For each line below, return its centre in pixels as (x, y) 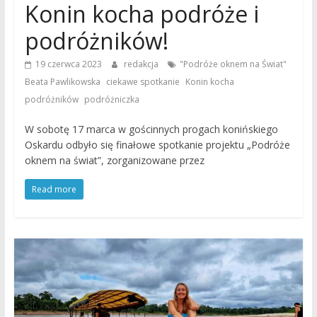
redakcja (142, 64)
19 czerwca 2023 (68, 64)
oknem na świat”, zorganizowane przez (114, 161)
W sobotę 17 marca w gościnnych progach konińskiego (151, 129)
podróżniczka (111, 100)
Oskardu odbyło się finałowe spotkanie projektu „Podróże (157, 145)
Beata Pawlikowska (62, 82)
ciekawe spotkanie (143, 82)
